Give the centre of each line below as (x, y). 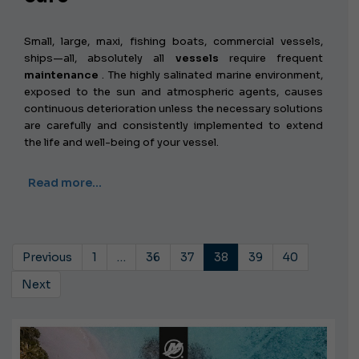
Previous (47, 257)
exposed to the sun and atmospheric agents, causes (173, 91)
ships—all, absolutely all (100, 58)
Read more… (65, 182)
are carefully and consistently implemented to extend (173, 125)
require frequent (271, 58)
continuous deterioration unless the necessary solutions (173, 108)
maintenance (61, 75)
